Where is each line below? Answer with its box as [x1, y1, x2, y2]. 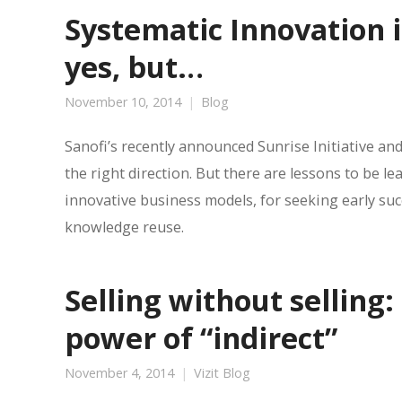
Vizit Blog [194, 364, 250, 381]
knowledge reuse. [65, 217, 184, 237]
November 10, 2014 [65, 93, 181, 110]
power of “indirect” [65, 318, 337, 357]
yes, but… [65, 47, 204, 86]
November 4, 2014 [65, 364, 174, 381]
